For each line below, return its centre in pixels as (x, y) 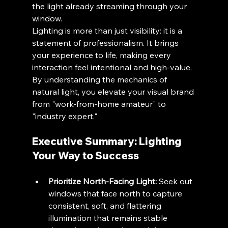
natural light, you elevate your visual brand (114, 92)
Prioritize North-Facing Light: (102, 181)
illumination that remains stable (109, 218)
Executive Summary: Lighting (108, 141)
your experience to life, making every (102, 55)
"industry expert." (64, 116)
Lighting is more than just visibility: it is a (108, 31)
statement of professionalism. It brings (106, 43)
